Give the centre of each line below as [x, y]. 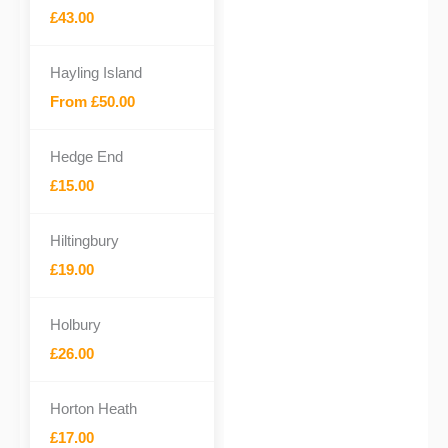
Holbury [75, 324]
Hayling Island [96, 72]
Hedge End [86, 156]
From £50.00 [92, 101]
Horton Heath [93, 408]
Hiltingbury [84, 240]
